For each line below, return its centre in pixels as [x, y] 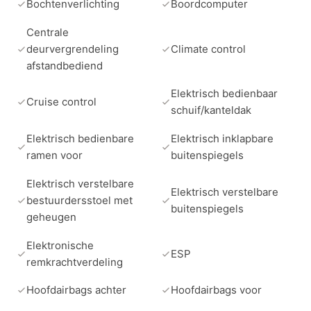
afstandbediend [65, 65]
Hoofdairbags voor [216, 290]
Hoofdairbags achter [76, 290]
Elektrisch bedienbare [80, 139]
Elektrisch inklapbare [222, 139]
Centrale [48, 32]
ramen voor [54, 155]
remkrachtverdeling [75, 262]
